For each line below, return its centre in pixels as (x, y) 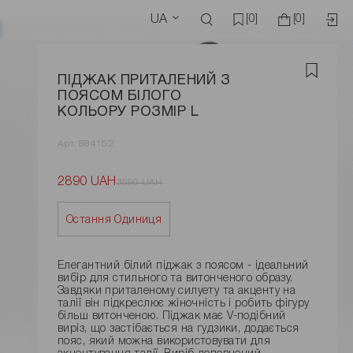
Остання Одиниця (114, 221)
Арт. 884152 (85, 144)
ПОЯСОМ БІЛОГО (120, 97)
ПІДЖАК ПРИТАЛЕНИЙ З (144, 81)
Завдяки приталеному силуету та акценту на (177, 292)
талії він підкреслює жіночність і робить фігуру (184, 304)
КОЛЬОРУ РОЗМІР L (128, 113)
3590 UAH (139, 182)
